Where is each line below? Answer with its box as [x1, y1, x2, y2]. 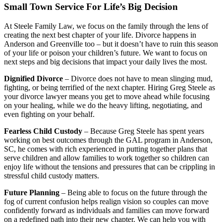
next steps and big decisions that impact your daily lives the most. [4, 57, 207, 66]
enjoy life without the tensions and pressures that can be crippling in [4, 163, 215, 171]
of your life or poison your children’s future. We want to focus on [4, 49, 207, 57]
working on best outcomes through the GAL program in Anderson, [4, 136, 213, 145]
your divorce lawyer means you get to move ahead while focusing [4, 92, 210, 101]
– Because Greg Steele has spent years [82, 127, 204, 136]
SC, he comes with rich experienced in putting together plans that [4, 145, 207, 154]
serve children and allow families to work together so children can [4, 154, 209, 163]
